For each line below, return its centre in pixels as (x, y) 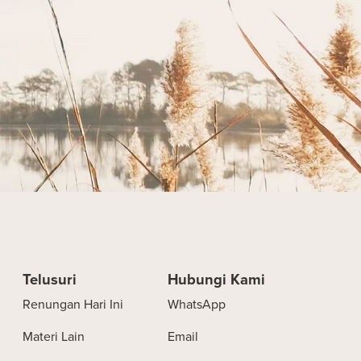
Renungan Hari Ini (73, 304)
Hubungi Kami (216, 279)
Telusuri (50, 279)
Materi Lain (54, 336)
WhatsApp (197, 304)
